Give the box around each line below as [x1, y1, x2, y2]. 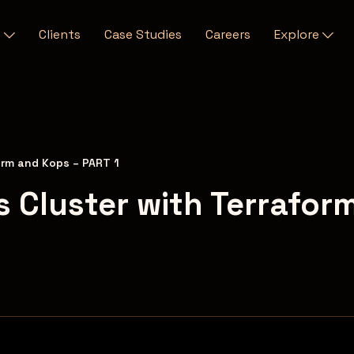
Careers [205, 26, 250, 43]
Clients [38, 26, 81, 43]
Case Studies [104, 26, 182, 43]
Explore [273, 26, 322, 43]
